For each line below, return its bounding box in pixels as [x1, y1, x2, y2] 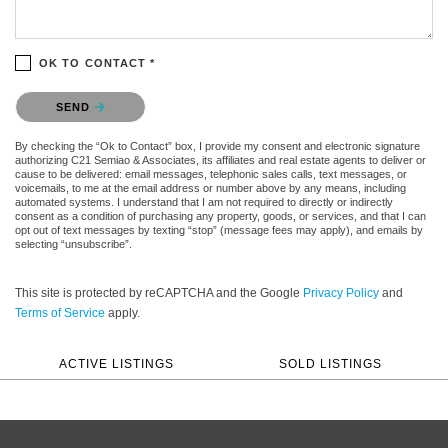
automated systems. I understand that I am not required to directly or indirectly [15, 195, 393, 208]
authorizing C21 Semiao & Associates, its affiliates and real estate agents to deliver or [15, 153, 426, 166]
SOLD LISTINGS [278, 356, 382, 370]
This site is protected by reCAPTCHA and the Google [15, 285, 303, 300]
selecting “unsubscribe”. [15, 237, 132, 250]
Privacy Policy [303, 285, 379, 300]
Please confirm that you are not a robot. [15, 87, 245, 103]
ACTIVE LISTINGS [58, 356, 174, 370]
